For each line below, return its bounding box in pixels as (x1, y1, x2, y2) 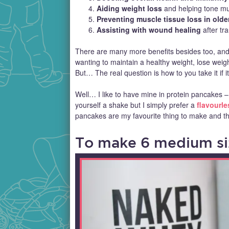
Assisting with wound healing (97, 25, 201, 35)
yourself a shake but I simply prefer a (75, 100, 197, 110)
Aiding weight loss (97, 3, 162, 14)
